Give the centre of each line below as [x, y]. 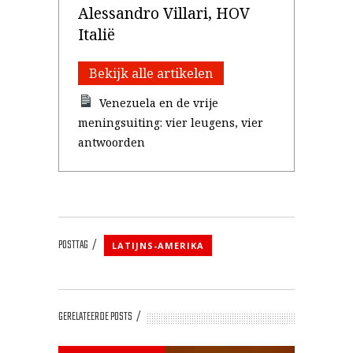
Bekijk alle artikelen [151, 73]
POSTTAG [73, 245]
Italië [97, 34]
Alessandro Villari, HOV [164, 13]
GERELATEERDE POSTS [95, 317]
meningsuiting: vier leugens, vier [171, 123]
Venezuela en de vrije [159, 103]
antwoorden [111, 142]
